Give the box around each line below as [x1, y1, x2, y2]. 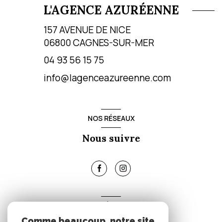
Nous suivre [82, 132, 140, 144]
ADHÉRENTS [90, 201, 132, 211]
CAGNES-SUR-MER [72, 36, 154, 49]
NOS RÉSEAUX [87, 113, 135, 123]
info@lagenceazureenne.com [43, 71, 171, 84]
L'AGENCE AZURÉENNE [43, 2, 179, 18]
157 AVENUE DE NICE [43, 23, 131, 36]
